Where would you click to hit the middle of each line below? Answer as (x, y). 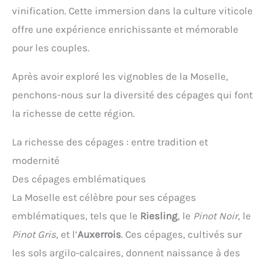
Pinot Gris (34, 235)
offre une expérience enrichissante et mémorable (125, 30)
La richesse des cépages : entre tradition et (110, 142)
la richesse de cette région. (73, 114)
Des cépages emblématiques (79, 179)
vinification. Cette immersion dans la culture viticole (132, 11)
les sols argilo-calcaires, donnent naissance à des (126, 253)
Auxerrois (99, 235)
